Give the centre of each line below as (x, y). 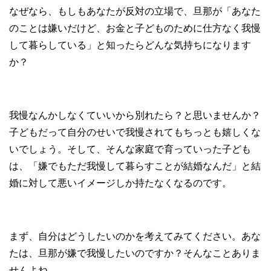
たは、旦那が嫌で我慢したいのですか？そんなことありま (135, 253)
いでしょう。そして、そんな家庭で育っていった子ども (130, 149)
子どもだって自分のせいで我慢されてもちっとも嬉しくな (135, 132)
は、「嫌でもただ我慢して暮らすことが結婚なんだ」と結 (135, 166)
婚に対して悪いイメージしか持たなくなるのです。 (120, 183)
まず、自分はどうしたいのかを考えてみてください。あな (135, 237)
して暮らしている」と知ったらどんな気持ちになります (130, 45)
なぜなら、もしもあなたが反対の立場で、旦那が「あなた (135, 11)
